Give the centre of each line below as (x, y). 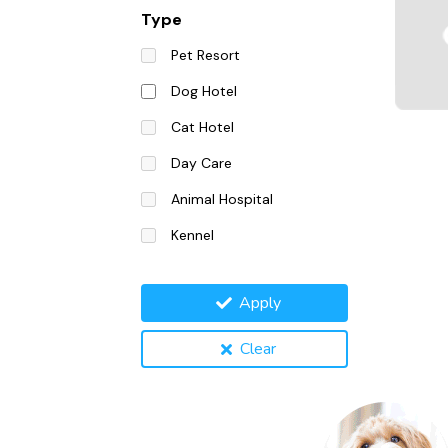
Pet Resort (205, 55)
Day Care (201, 163)
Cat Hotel (202, 127)
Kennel (192, 235)
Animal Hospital (221, 199)
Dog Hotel (203, 91)
